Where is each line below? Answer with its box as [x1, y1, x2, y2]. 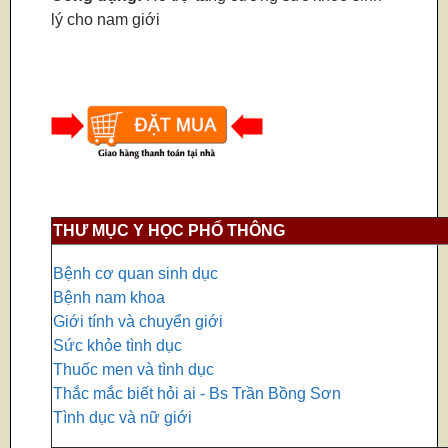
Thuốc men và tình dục [53, 361, 215, 379]
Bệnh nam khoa [53, 289, 166, 307]
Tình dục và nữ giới [53, 409, 193, 427]
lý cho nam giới [51, 11, 161, 29]
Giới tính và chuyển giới [53, 313, 224, 331]
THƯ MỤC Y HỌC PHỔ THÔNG [53, 222, 286, 240]
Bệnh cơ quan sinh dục [53, 265, 219, 283]
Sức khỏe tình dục [53, 337, 183, 355]
